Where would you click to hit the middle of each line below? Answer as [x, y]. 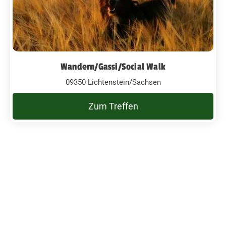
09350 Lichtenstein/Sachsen [113, 82]
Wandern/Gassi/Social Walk [113, 66]
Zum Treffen [113, 106]
